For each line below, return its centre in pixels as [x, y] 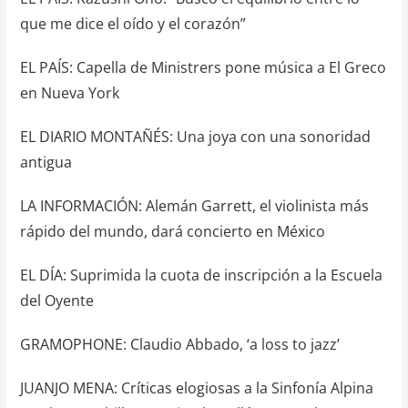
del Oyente [56, 301]
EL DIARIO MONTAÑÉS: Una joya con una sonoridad [195, 137]
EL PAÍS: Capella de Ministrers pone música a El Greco [203, 67]
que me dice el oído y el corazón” [133, 24]
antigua [46, 162]
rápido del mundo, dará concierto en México [172, 231]
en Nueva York [69, 93]
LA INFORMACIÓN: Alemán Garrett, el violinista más [194, 206]
